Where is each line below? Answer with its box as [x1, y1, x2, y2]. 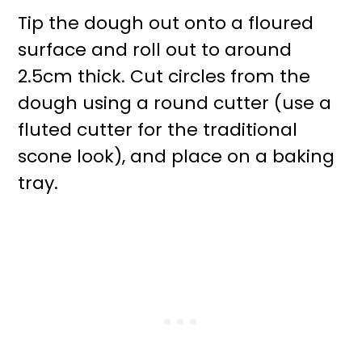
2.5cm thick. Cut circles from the [18, 64, 311, 89]
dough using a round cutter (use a [18, 90, 332, 116]
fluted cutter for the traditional [18, 117, 298, 142]
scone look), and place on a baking [18, 144, 335, 169]
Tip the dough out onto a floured [18, 11, 314, 36]
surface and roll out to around [18, 37, 293, 62]
